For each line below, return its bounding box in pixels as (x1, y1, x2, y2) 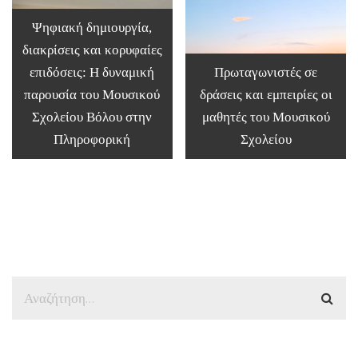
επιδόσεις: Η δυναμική (30, 64, 155, 80)
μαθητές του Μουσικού (201, 109, 330, 125)
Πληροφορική (54, 131, 131, 147)
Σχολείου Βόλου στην (32, 109, 153, 125)
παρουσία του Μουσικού (24, 86, 161, 102)
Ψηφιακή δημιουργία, (32, 19, 153, 35)
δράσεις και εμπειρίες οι (199, 86, 332, 102)
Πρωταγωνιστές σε (214, 64, 318, 80)
